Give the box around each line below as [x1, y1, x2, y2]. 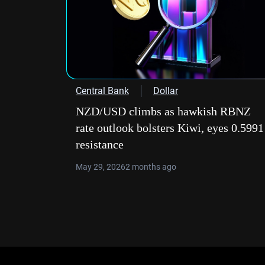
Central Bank [76, 85, 129, 96]
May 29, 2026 [76, 162, 125, 172]
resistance [76, 138, 124, 151]
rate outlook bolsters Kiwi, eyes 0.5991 [76, 121, 264, 134]
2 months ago [125, 162, 176, 172]
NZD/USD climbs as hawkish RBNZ [76, 105, 251, 118]
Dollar [153, 85, 178, 96]
